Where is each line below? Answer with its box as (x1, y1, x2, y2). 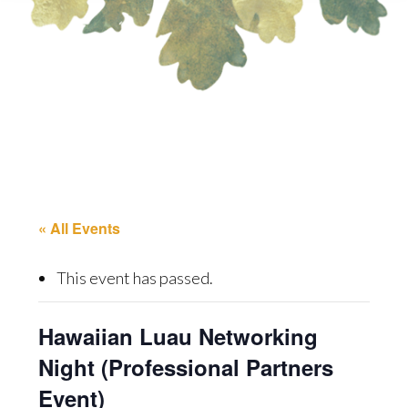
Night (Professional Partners (38, 351, 334, 382)
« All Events (38, 217, 121, 239)
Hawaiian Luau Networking (38, 320, 319, 352)
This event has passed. (56, 267, 214, 288)
